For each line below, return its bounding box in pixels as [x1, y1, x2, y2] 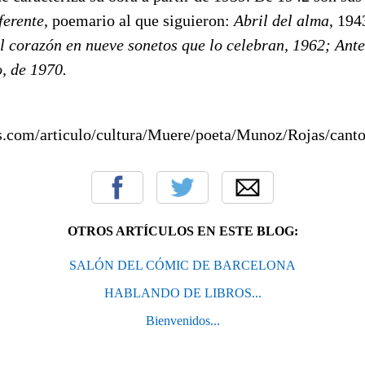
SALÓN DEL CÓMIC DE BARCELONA [69, 257, 296, 272]
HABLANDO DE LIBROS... [103, 285, 262, 300]
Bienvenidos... [145, 313, 220, 328]
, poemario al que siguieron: [44, 11, 234, 29]
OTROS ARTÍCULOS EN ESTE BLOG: [67, 223, 298, 238]
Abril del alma [234, 11, 329, 29]
